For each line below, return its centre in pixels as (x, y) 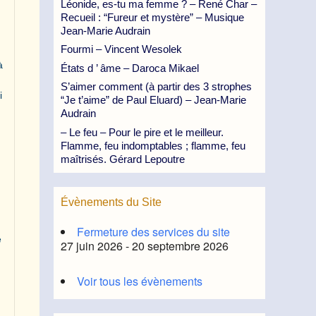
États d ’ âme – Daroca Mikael (130, 68)
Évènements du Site (111, 202)
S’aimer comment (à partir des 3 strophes (156, 86)
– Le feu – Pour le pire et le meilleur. (142, 132)
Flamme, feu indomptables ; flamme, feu (153, 145)
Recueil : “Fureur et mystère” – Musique (152, 17)
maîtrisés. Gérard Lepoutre (123, 159)
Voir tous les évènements (140, 281)
